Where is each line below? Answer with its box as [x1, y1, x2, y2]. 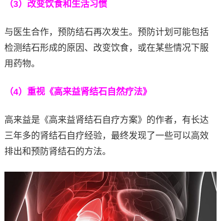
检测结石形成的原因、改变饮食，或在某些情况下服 [4, 43, 209, 53]
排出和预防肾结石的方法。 [4, 147, 111, 157]
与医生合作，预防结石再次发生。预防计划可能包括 [4, 27, 209, 37]
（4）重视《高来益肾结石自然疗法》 [4, 87, 151, 97]
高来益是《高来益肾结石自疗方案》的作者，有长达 [4, 115, 209, 125]
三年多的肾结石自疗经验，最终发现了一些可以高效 [4, 131, 209, 141]
